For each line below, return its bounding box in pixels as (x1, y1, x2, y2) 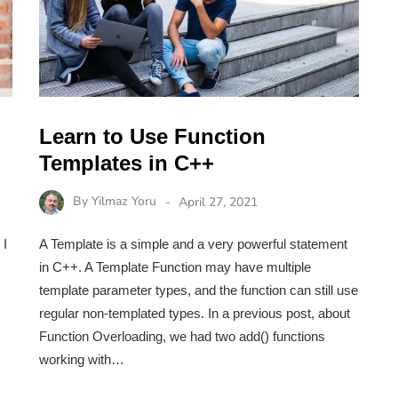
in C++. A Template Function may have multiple (39, 259, 311, 275)
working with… (39, 352, 124, 368)
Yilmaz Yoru (92, 193, 156, 211)
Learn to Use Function (39, 123, 266, 148)
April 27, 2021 (179, 193, 258, 211)
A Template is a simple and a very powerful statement (39, 236, 347, 252)
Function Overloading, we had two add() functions (39, 329, 325, 345)
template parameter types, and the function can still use (39, 283, 358, 298)
